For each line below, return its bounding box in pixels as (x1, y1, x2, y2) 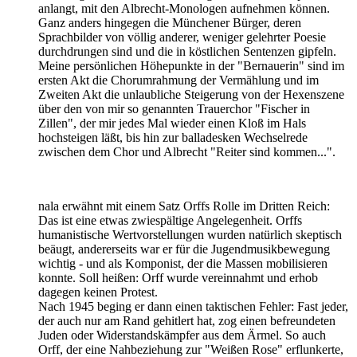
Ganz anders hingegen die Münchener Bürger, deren (38, 15, 301, 29)
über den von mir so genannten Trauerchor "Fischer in (38, 101, 310, 116)
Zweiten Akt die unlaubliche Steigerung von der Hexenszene (38, 87, 344, 101)
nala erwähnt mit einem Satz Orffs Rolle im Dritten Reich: (38, 198, 330, 213)
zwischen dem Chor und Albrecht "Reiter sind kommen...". (38, 144, 335, 159)
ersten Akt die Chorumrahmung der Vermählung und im (38, 73, 319, 87)
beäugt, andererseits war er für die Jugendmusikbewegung (38, 241, 330, 256)
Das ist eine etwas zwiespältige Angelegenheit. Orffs (38, 213, 302, 227)
